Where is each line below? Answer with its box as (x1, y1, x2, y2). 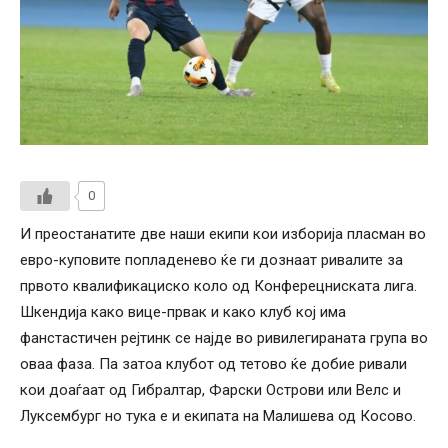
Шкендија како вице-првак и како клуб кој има (20, 302, 346, 321)
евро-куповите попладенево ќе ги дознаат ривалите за (20, 250, 403, 269)
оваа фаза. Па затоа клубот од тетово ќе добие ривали (20, 354, 407, 373)
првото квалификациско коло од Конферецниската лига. (20, 276, 417, 295)
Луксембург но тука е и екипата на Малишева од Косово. (20, 406, 416, 425)
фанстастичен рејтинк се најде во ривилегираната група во (20, 328, 428, 347)
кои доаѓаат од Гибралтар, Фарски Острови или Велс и (20, 380, 401, 399)
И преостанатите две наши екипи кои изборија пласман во (20, 224, 426, 243)
